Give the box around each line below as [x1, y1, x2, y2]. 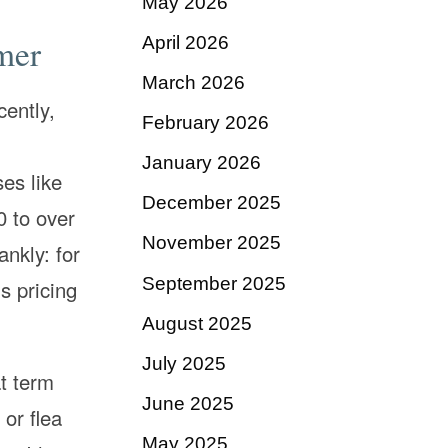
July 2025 [142, 352, 226, 374]
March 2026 [142, 71, 245, 93]
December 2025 [142, 192, 281, 214]
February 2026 [142, 112, 269, 134]
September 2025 [142, 272, 286, 294]
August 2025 [142, 312, 252, 334]
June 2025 [142, 392, 234, 414]
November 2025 [142, 232, 281, 254]
